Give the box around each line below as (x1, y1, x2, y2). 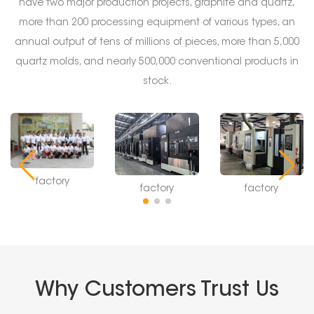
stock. (142, 76, 172, 87)
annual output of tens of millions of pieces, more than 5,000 (15, 37, 299, 48)
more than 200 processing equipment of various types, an (19, 18, 295, 28)
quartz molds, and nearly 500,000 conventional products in (15, 57, 299, 67)
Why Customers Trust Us (35, 280, 279, 302)
